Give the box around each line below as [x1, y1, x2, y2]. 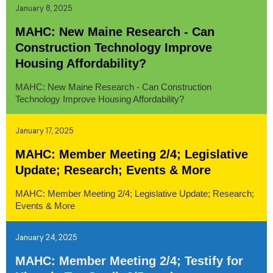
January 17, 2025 [15, 126, 74, 136]
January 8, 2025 [15, 3, 73, 13]
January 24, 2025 [15, 233, 77, 243]
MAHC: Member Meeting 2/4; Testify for [15, 254, 243, 268]
